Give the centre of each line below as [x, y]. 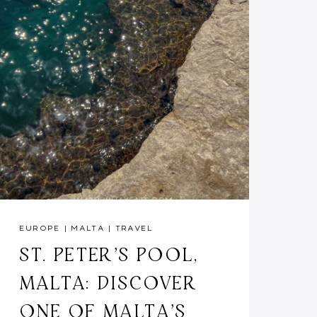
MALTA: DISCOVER [108, 282]
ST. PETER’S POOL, [109, 254]
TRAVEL [134, 228]
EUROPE [40, 228]
